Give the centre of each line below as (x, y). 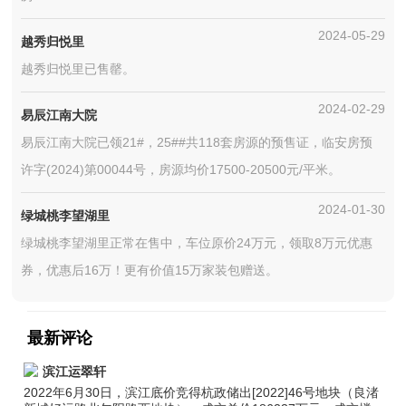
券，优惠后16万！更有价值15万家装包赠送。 (150, 270)
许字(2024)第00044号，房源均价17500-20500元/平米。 (181, 169)
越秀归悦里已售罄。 (78, 69)
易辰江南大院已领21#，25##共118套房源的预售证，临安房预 (197, 142)
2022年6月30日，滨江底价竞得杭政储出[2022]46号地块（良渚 (202, 392)
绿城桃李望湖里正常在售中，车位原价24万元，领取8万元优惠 (197, 243)
